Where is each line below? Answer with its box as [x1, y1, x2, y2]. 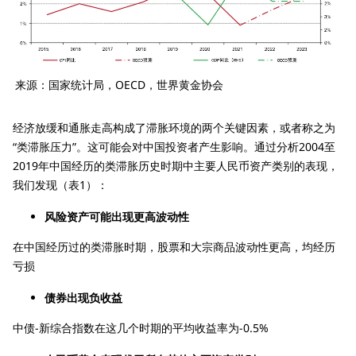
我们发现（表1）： [13, 176, 108, 192]
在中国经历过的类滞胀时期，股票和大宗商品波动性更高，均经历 [13, 238, 335, 254]
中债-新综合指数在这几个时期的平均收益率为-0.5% [13, 319, 269, 335]
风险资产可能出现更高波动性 [44, 208, 189, 224]
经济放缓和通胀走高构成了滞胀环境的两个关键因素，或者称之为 [13, 119, 335, 135]
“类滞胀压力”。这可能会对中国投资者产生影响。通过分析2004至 [13, 138, 335, 154]
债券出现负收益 [44, 289, 122, 305]
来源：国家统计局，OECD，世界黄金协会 [15, 76, 223, 92]
